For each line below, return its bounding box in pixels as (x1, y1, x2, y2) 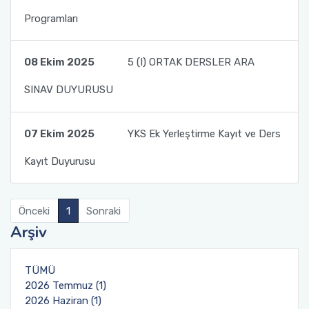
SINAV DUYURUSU (23, 83, 113, 97)
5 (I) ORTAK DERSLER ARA (127, 56, 255, 69)
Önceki (19, 204, 50, 217)
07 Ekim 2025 (23, 127, 94, 140)
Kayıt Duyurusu (23, 154, 95, 168)
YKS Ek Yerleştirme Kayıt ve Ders (127, 127, 281, 140)
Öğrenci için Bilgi (14, 19, 90, 31)
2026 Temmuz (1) (25, 279, 106, 292)
